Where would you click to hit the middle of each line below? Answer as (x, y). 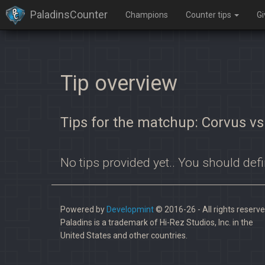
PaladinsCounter (69, 14)
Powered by (83, 209)
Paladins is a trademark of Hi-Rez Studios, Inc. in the (157, 222)
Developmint (130, 209)
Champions (147, 15)
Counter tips (209, 15)
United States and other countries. (124, 235)
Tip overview (119, 83)
